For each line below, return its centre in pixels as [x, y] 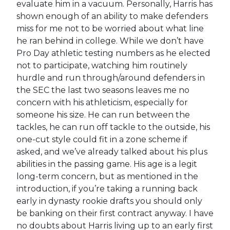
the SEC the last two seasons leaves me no [103, 90]
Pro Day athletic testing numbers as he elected [113, 53]
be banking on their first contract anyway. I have [115, 213]
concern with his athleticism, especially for [102, 102]
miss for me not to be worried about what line [110, 28]
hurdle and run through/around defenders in [110, 78]
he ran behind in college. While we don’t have [110, 41]
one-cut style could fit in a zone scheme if [102, 139]
